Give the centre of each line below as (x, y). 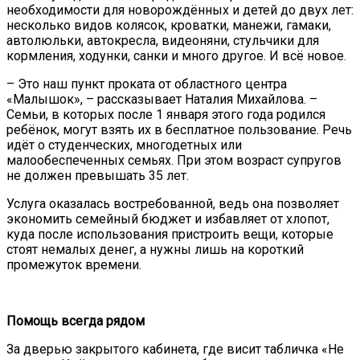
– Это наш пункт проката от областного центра (147, 84)
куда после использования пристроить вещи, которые (170, 235)
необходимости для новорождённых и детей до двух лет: (180, 10)
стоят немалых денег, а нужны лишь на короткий (155, 250)
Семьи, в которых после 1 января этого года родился (166, 115)
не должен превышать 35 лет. (98, 176)
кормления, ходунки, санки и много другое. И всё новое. (176, 56)
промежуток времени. (74, 265)
